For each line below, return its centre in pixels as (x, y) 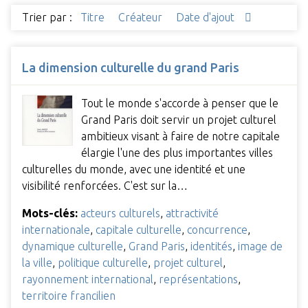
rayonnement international (88, 279)
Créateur (142, 18)
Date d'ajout (207, 18)
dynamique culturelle (73, 246)
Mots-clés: (50, 213)
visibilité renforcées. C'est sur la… (105, 185)
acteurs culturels (120, 213)
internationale (56, 229)
